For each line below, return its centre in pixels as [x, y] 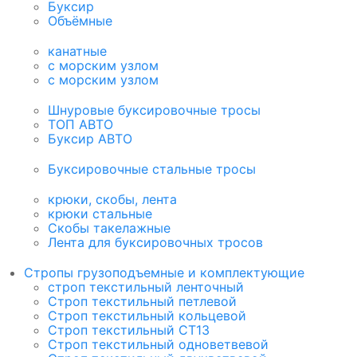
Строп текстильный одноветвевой [158, 345]
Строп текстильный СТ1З [129, 330]
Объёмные [80, 21]
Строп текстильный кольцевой [147, 316]
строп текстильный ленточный [146, 287]
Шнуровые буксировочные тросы [154, 110]
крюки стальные [100, 214]
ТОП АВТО [80, 125]
